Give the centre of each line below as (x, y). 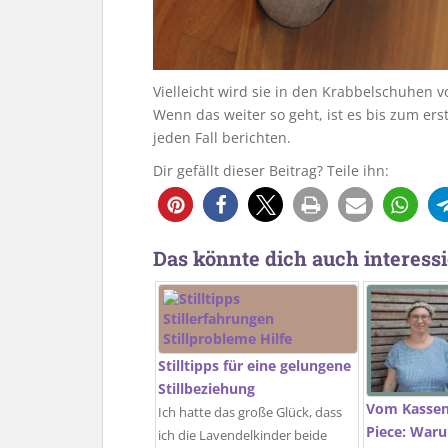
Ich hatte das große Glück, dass (250, 412)
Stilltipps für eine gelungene (254, 365)
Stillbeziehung (206, 388)
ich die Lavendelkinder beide (242, 435)
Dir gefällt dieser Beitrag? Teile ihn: (271, 170)
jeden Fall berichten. (222, 137)
